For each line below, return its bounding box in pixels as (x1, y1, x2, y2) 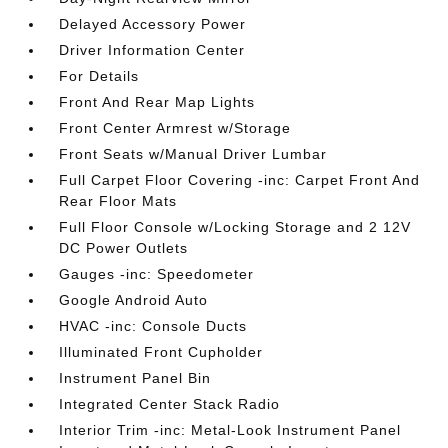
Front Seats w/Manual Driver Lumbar (59, 146, 328, 162)
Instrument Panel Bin (59, 370, 212, 386)
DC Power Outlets (59, 240, 189, 256)
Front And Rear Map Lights (59, 94, 256, 110)
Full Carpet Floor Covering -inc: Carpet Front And (59, 172, 421, 188)
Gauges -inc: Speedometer (59, 266, 255, 282)
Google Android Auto (59, 292, 209, 308)
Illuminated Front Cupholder (59, 344, 264, 360)
